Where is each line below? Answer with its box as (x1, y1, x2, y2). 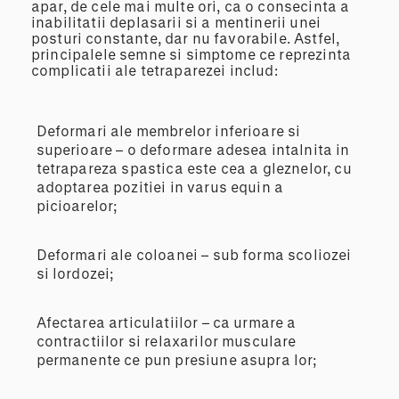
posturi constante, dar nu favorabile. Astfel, (31, 29, 340, 47)
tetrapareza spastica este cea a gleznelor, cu (36, 159, 352, 177)
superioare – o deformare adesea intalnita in (36, 141, 350, 159)
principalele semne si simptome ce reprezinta (31, 45, 352, 63)
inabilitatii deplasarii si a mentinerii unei (31, 13, 322, 31)
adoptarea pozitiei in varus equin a (36, 178, 284, 196)
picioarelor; (36, 197, 118, 215)
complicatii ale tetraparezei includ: (31, 61, 278, 79)
